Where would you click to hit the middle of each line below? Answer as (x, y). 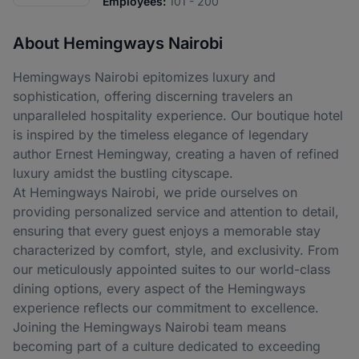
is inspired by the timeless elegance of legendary (161, 135)
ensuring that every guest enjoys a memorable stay (167, 231)
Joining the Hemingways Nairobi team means (149, 327)
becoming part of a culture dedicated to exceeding (167, 346)
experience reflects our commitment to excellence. (166, 308)
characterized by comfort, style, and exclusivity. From (176, 250)
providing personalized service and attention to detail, (176, 212)
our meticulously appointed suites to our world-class (171, 269)
